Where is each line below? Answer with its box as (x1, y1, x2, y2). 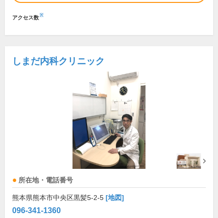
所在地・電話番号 (18, 177, 73, 184)
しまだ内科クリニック (12, 56, 105, 67)
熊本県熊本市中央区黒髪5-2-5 (12, 194, 106, 202)
